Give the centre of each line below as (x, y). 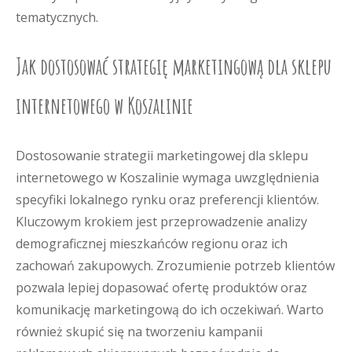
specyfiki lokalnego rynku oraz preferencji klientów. (167, 200)
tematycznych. (57, 17)
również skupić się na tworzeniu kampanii (139, 332)
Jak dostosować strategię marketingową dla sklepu (174, 66)
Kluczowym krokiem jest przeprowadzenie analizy (161, 222)
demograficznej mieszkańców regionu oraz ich (152, 244)
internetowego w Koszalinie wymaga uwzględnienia (167, 178)
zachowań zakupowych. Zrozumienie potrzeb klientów (175, 266)
